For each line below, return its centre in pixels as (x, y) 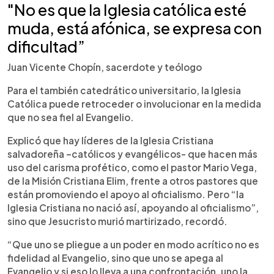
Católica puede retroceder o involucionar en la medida (134, 103)
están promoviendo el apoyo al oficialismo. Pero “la (126, 194)
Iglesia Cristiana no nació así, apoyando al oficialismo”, (133, 207)
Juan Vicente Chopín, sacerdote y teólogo (105, 67)
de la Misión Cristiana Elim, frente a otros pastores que (133, 180)
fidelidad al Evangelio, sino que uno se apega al (115, 257)
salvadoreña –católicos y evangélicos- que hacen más (132, 154)
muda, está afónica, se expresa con (135, 28)
